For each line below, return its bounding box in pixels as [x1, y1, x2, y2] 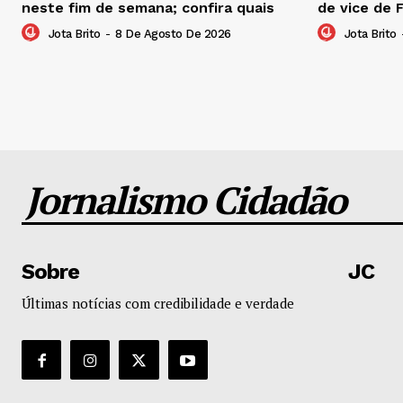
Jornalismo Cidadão [25, 175, 345, 226]
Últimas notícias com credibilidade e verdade [22, 294, 294, 313]
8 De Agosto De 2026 [115, 27, 231, 41]
